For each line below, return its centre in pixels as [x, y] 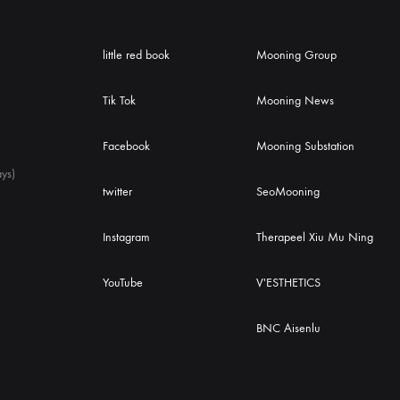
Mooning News [296, 101]
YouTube [122, 283]
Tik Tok [119, 101]
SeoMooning [288, 192]
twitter [117, 192]
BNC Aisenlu [289, 329]
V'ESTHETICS [289, 283]
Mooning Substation [306, 146]
